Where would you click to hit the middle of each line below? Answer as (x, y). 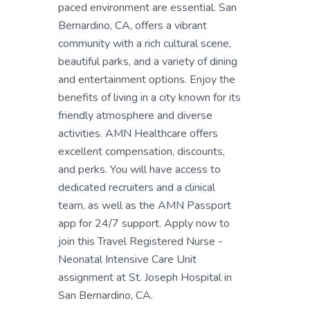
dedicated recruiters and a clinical (137, 188)
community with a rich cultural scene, (145, 44)
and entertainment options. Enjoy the (147, 80)
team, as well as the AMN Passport (145, 206)
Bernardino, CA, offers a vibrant (133, 26)
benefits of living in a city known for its (149, 98)
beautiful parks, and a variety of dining (148, 62)
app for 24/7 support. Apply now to (144, 224)
